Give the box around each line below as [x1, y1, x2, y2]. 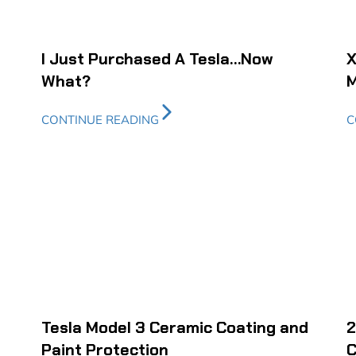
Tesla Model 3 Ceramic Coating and [41, 316, 309, 338]
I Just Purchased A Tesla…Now [41, 48, 274, 70]
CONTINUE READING [41, 112, 160, 128]
